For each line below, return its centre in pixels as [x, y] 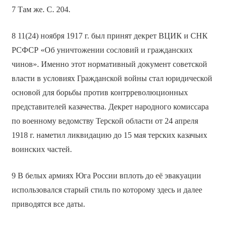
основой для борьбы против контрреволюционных [100, 93]
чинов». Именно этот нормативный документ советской [109, 64]
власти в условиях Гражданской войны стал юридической [112, 79]
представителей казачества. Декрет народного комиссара [110, 107]
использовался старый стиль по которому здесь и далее [107, 190]
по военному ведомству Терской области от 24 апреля [105, 121]
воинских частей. [42, 149]
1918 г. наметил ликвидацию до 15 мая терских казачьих [109, 135]
